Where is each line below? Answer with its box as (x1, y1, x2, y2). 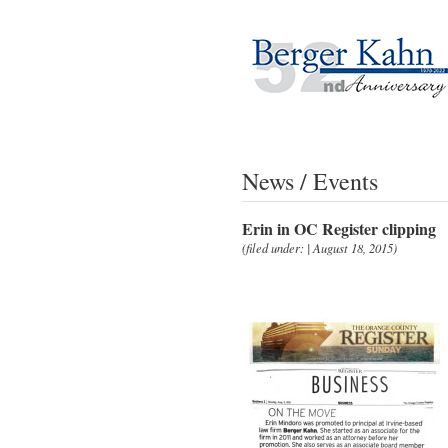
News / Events (242, 165, 378, 197)
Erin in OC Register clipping (242, 216, 436, 240)
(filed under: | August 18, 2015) (242, 239, 397, 256)
